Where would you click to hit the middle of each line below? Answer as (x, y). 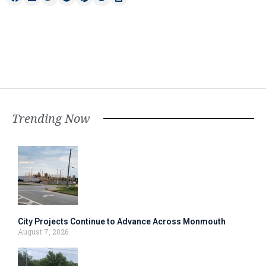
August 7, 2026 (43, 231)
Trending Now (51, 118)
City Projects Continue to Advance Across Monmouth (122, 221)
